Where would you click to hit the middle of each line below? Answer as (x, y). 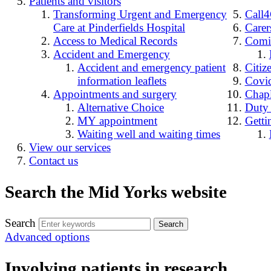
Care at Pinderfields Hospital (119, 27)
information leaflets (122, 80)
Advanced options (47, 237)
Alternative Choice (121, 107)
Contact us (54, 160)
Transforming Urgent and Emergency (140, 14)
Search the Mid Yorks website (116, 191)
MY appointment (117, 120)
